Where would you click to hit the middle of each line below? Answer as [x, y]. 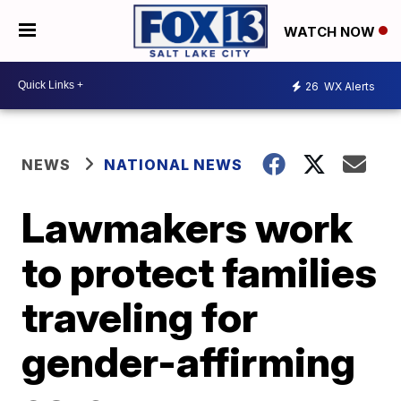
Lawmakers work [188, 227]
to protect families [200, 272]
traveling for [140, 316]
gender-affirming [189, 361]
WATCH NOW [331, 31]
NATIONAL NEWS [174, 164]
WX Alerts [348, 87]
